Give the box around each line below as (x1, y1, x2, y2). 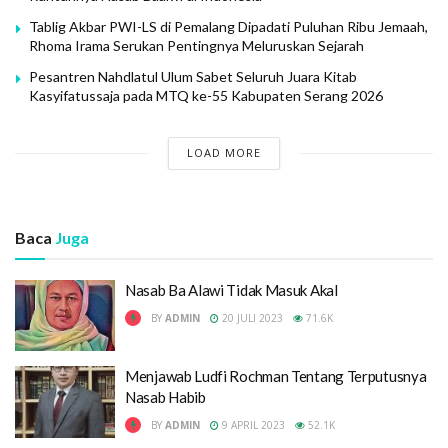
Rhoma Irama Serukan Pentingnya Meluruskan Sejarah (29, 36, 364, 54)
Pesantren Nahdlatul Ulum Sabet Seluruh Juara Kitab (29, 67, 357, 85)
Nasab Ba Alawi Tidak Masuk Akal (125, 280, 338, 299)
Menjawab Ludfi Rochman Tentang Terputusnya (125, 367, 427, 385)
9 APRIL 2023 (219, 418, 285, 432)
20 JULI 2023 (219, 310, 283, 325)
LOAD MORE (187, 144, 261, 160)
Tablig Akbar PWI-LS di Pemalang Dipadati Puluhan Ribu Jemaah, (29, 17, 428, 35)
